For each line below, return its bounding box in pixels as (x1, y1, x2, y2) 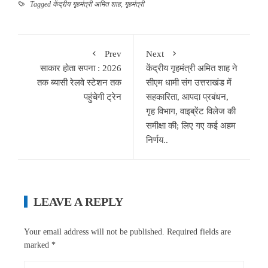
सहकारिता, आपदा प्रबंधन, (146, 92, 229, 102)
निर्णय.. (146, 135, 168, 145)
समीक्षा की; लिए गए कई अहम (146, 120, 236, 130)
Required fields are (167, 227, 231, 236)
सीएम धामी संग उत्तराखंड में (146, 77, 232, 87)
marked (24, 240, 51, 249)
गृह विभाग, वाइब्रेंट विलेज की (146, 106, 236, 116)
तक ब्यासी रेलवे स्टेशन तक (37, 77, 121, 87)
